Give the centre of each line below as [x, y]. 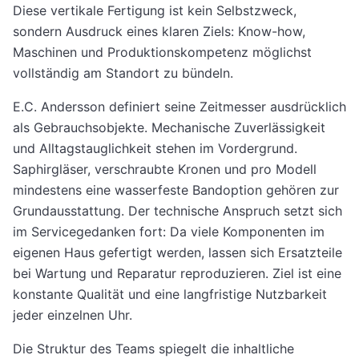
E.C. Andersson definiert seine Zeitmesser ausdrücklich [179, 106]
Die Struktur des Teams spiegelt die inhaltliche [153, 348]
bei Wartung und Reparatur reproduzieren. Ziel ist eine [177, 273]
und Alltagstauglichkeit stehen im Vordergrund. [155, 148]
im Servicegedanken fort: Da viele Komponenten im [169, 231]
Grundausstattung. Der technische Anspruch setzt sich [177, 210]
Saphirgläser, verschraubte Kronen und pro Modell [165, 169]
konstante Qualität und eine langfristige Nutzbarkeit [170, 294]
